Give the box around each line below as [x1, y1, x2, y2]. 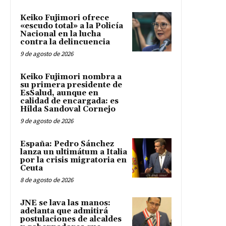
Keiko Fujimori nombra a [20, 72, 122, 82]
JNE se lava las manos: [20, 198, 110, 208]
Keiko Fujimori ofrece [20, 13, 109, 23]
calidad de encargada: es [20, 96, 119, 106]
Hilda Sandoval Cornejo [20, 104, 116, 114]
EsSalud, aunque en [20, 88, 98, 98]
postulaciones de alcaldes [20, 214, 122, 224]
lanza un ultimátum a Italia [20, 147, 127, 157]
